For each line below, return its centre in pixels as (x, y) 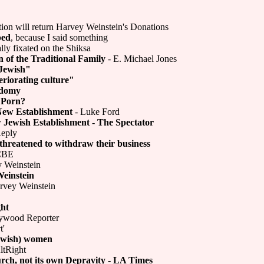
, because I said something (59, 37)
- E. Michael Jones (141, 59)
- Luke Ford (96, 112)
